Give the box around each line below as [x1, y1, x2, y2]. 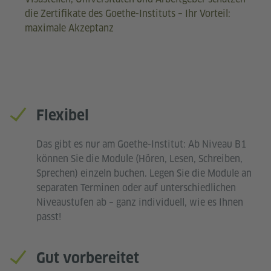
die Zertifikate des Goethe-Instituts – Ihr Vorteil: [24, 7, 230, 20]
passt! [36, 210, 61, 223]
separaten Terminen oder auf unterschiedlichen [36, 181, 236, 194]
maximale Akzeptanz [24, 21, 114, 34]
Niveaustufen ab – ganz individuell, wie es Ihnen [36, 195, 243, 209]
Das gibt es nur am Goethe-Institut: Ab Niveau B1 [36, 137, 246, 151]
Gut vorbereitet [36, 249, 139, 267]
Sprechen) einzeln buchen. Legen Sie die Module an [36, 166, 252, 180]
